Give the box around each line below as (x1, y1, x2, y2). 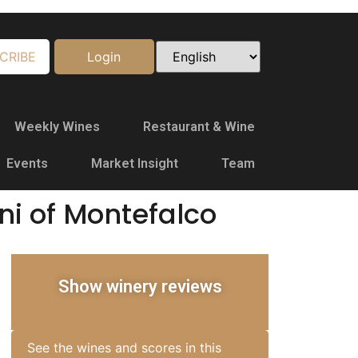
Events (6, 156, 48, 171)
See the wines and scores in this (27, 340, 221, 356)
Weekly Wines (14, 119, 100, 134)
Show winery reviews (58, 276, 222, 296)
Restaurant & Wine (143, 119, 255, 134)
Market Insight (91, 156, 178, 171)
